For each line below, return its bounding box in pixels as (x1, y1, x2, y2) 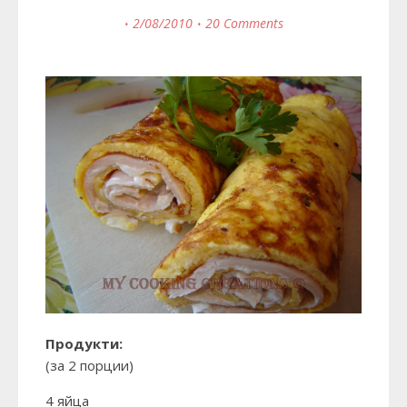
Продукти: (45, 334, 123, 353)
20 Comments (204, 15, 283, 33)
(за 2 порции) (45, 356, 134, 375)
